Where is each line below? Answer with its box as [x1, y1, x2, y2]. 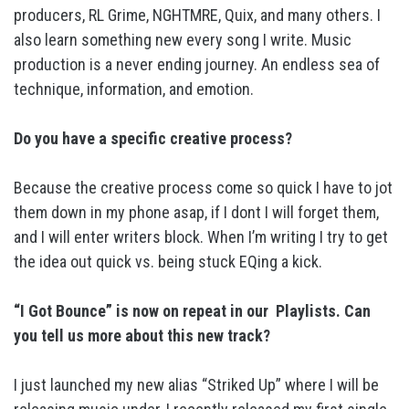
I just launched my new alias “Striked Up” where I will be [14, 375, 379, 394]
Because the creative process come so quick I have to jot [14, 178, 393, 197]
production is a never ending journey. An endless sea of [14, 55, 380, 74]
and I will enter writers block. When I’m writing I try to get [14, 227, 388, 246]
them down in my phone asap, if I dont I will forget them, [14, 203, 379, 222]
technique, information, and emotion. [14, 79, 254, 99]
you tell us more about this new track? [14, 326, 270, 345]
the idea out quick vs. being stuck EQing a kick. [14, 252, 322, 271]
